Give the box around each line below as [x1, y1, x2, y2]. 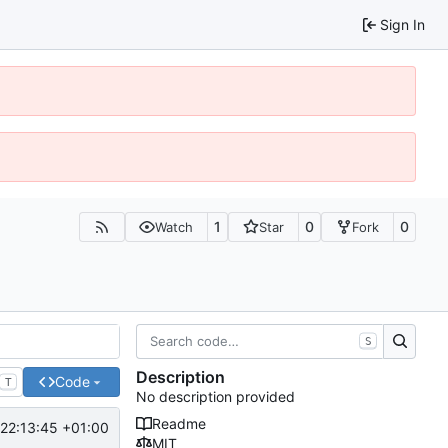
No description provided [136, 388, 295, 406]
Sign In [380, 15, 425, 33]
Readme [152, 415, 206, 433]
